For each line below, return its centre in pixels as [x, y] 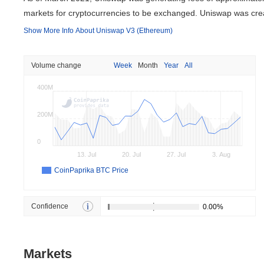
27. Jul [176, 154]
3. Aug [221, 154]
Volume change [56, 65]
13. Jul [87, 154]
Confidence [50, 206]
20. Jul [132, 154]
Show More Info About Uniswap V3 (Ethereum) [98, 31]
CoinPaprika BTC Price [91, 170]
